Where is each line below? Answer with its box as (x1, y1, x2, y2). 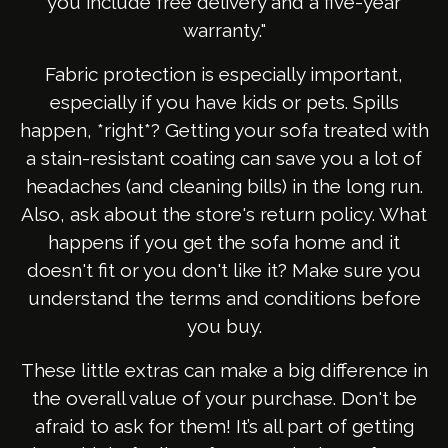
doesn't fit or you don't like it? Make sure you (27, 259, 421, 282)
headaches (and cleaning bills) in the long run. (25, 175, 423, 198)
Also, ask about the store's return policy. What (21, 203, 427, 226)
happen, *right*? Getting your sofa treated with (19, 119, 429, 142)
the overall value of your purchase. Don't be (31, 387, 417, 410)
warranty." (182, 19, 266, 42)
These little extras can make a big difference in (20, 359, 428, 382)
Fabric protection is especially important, (45, 63, 403, 86)
